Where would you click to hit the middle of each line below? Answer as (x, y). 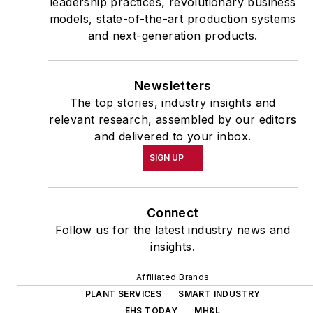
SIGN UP (166, 157)
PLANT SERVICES (123, 293)
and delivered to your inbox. (173, 136)
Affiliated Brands (173, 277)
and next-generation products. (173, 35)
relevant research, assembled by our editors (173, 119)
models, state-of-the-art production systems (173, 19)
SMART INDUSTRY (219, 293)
